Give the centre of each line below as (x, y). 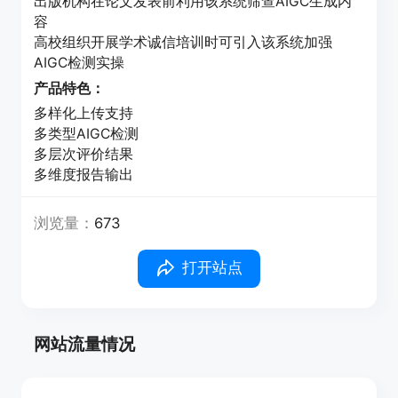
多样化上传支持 (84, 113)
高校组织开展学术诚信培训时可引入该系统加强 (183, 42)
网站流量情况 (85, 344)
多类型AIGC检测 (87, 133)
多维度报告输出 (84, 174)
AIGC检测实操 (80, 62)
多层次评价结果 (84, 154)
